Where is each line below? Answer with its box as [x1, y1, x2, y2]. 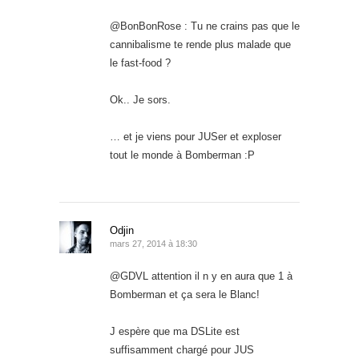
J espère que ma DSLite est [110, 325, 240, 337]
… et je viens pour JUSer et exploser [110, 130, 281, 143]
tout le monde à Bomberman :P [110, 148, 255, 161]
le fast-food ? [110, 56, 171, 69]
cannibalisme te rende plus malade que [110, 38, 291, 50]
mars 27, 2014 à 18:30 [110, 238, 197, 248]
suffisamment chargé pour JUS [110, 343, 254, 356]
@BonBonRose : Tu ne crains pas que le [110, 19, 300, 32]
